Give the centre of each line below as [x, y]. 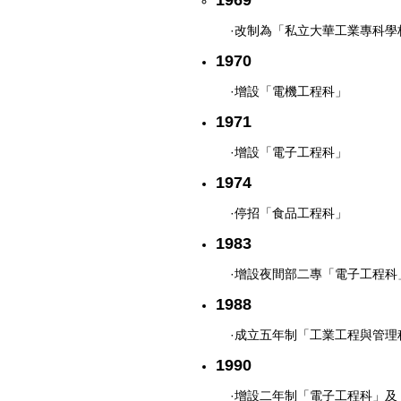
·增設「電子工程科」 [289, 152]
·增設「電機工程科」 [289, 91]
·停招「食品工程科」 [289, 213]
